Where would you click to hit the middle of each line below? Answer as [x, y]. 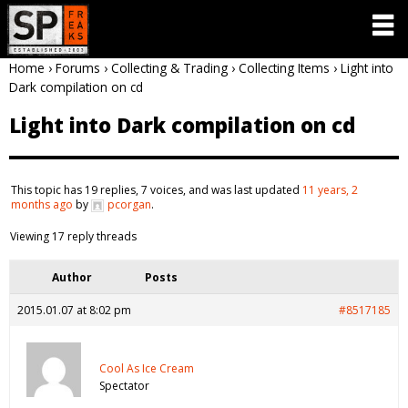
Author [72, 277]
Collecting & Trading [169, 68]
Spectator [124, 385]
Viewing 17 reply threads [73, 236]
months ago [42, 204]
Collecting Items [284, 68]
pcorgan [129, 204]
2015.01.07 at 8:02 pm [74, 310]
